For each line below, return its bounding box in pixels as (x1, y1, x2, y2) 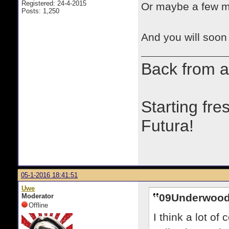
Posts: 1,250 (21, 7, 59, 15)
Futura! (141, 117, 194, 135)
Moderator (21, 192, 54, 200)
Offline (29, 201, 48, 209)
